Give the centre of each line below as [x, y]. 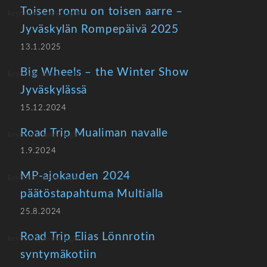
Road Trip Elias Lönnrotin [88, 237]
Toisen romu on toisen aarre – [102, 12]
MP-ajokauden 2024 [76, 176]
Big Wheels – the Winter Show [105, 72]
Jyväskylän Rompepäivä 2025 [100, 30]
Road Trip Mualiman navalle [94, 133]
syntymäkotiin [59, 255]
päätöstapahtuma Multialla [92, 194]
